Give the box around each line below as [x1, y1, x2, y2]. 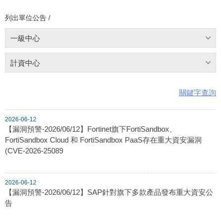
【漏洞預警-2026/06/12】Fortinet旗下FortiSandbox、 [5, 124, 177, 133]
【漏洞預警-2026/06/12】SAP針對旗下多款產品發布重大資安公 [5, 187, 213, 196]
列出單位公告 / [5, 13, 50, 22]
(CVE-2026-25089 [5, 146, 63, 155]
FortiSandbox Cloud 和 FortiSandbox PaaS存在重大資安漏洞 [5, 135, 202, 144]
